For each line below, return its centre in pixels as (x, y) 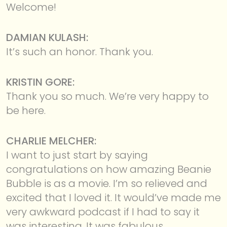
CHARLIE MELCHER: (51, 141)
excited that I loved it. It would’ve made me (113, 197)
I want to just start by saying (77, 155)
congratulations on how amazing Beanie (109, 169)
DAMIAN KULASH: (47, 37)
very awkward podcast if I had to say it (103, 212)
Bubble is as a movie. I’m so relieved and (107, 183)
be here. (26, 110)
